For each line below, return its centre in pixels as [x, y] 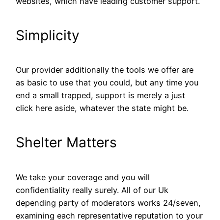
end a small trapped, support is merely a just [100, 96]
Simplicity [48, 35]
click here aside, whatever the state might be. [102, 108]
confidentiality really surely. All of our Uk [92, 190]
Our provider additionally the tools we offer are [105, 70]
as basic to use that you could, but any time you [107, 83]
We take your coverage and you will [83, 177]
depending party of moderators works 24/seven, [108, 203]
